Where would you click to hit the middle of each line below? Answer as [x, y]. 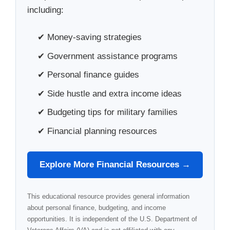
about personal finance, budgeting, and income [97, 207]
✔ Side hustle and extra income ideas [110, 93]
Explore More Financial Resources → [115, 164]
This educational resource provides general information [108, 196]
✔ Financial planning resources [97, 131]
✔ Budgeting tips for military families [108, 112]
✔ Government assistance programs [108, 56]
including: [45, 10]
